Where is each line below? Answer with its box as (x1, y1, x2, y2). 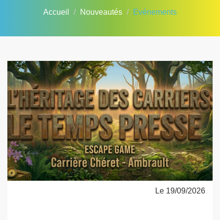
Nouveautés (80, 8, 122, 16)
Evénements (133, 8, 177, 16)
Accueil (43, 8, 69, 16)
